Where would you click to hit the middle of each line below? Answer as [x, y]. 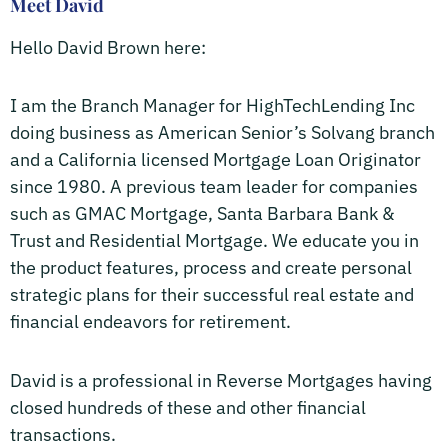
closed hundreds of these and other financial [188, 407]
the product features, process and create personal [211, 268]
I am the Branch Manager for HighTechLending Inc [212, 106]
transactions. [63, 434]
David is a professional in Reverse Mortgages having [221, 380]
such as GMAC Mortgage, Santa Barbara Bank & [202, 214]
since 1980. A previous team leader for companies [214, 187]
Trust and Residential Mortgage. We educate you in [214, 241]
